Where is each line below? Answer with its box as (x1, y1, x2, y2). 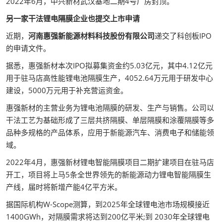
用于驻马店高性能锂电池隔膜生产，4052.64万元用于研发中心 (6, 73, 213, 83)
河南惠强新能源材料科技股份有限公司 (28, 31, 155, 41)
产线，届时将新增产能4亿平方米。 (6, 182, 122, 192)
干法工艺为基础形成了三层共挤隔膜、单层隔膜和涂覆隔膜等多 (6, 115, 214, 125)
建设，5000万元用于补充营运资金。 (6, 85, 128, 95)
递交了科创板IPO (155, 31, 212, 41)
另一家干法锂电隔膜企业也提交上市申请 (6, 13, 140, 23)
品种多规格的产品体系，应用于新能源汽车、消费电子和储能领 (6, 127, 214, 137)
